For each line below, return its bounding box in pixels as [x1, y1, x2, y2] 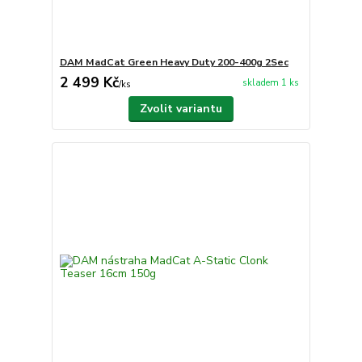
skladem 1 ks [242, 77, 299, 90]
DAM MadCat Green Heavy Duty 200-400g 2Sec [59, 55, 288, 69]
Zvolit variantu [139, 100, 222, 116]
